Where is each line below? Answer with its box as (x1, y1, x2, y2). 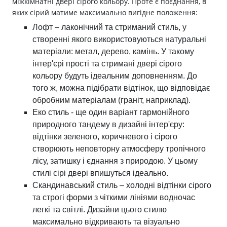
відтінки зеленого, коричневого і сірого (32, 132, 177, 141)
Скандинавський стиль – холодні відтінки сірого (32, 180, 211, 190)
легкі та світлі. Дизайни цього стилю (32, 205, 167, 214)
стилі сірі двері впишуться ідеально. (32, 168, 168, 177)
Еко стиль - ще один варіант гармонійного (32, 107, 190, 117)
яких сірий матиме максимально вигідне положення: (12, 7, 198, 17)
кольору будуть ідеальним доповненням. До (32, 71, 197, 80)
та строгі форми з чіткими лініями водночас (32, 193, 195, 202)
